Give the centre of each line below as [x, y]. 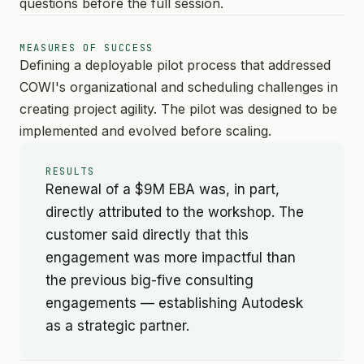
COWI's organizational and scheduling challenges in [179, 87]
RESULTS [70, 171]
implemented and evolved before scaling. [145, 131]
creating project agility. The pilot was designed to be [178, 109]
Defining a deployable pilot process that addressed [175, 65]
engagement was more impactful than [171, 258]
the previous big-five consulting [149, 280]
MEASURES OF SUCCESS [87, 48]
